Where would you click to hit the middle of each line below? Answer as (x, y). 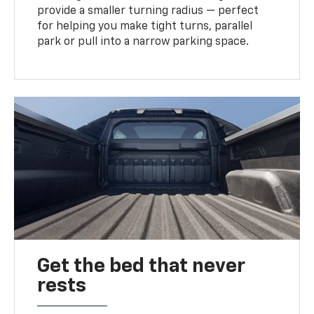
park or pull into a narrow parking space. (143, 42)
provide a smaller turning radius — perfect (148, 11)
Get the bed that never (142, 266)
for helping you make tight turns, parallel (145, 26)
